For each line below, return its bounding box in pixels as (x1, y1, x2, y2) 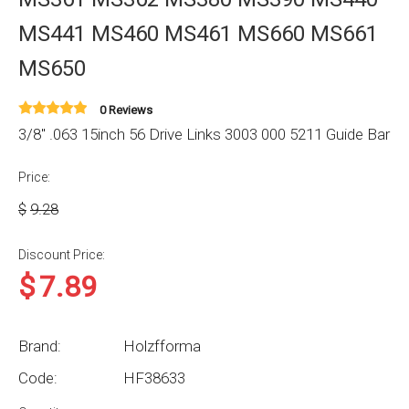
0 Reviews (100, 103, 152, 117)
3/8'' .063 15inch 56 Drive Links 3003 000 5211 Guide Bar (18, 125, 390, 143)
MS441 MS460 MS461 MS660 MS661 (18, 21, 378, 47)
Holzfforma (123, 337, 201, 355)
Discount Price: (18, 247, 105, 262)
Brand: (18, 337, 61, 355)
